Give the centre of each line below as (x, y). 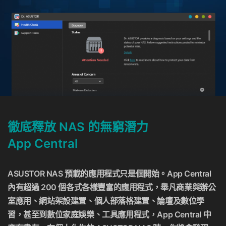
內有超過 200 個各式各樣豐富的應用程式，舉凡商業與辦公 (112, 187)
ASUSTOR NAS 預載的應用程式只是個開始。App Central (109, 174)
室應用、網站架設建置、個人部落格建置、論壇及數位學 (106, 201)
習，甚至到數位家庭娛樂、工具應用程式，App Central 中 (109, 215)
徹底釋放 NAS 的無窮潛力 (78, 127)
